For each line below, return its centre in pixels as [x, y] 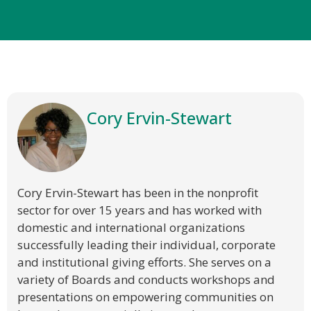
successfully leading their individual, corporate [146, 245]
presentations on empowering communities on [145, 297]
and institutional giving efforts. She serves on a [144, 262]
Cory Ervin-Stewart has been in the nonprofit [138, 193]
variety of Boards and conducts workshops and [146, 280]
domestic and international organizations [131, 228]
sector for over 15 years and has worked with [140, 210]
